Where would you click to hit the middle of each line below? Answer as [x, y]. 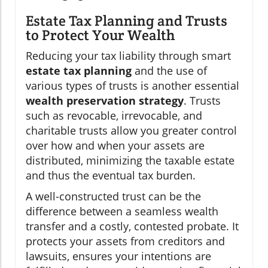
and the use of [169, 70]
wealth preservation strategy [105, 100]
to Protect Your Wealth [100, 35]
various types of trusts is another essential [133, 85]
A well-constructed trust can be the [113, 196]
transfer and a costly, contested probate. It [132, 226]
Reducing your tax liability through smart [128, 55]
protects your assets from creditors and [125, 241]
